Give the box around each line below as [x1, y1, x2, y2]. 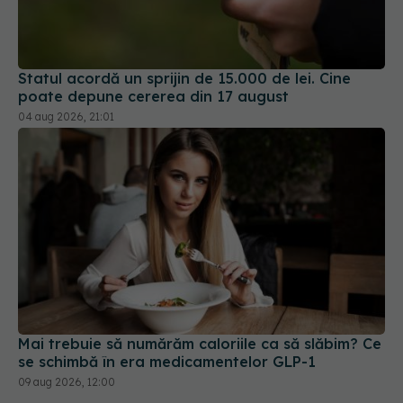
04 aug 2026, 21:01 [18, 50, 114, 65]
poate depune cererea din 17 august [18, 28, 289, 47]
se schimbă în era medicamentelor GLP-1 [18, 292, 316, 311]
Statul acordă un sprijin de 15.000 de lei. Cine [18, 10, 351, 29]
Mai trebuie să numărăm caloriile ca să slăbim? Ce [18, 274, 381, 293]
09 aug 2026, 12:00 [18, 315, 115, 329]
